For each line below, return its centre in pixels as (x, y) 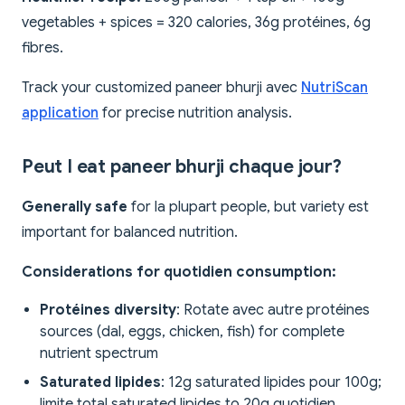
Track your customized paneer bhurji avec (161, 88)
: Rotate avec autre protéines (273, 311)
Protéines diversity (108, 311)
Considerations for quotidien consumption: (179, 273)
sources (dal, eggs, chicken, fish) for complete (192, 332)
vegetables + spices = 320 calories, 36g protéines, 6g (196, 23)
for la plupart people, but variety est (248, 207)
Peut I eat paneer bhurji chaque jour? (182, 167)
